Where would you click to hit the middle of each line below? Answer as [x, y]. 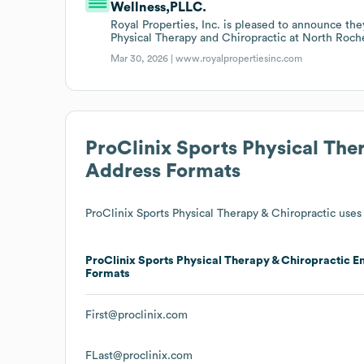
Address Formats [163, 171]
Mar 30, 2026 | [143, 58]
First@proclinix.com [136, 315]
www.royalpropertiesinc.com [239, 58]
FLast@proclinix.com [139, 355]
